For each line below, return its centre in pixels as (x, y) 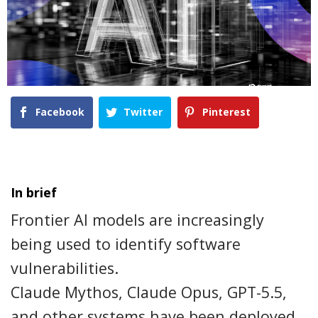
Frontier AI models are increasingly (137, 220)
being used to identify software (126, 244)
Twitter (143, 112)
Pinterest (226, 112)
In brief (34, 193)
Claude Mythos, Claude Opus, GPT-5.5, (149, 292)
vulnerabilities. (65, 268)
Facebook (60, 112)
